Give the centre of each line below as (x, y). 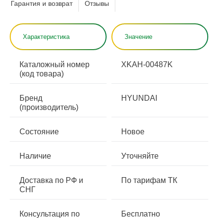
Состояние (39, 132)
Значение (138, 37)
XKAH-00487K (147, 64)
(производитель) (49, 107)
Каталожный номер (54, 64)
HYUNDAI (139, 98)
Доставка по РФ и (51, 180)
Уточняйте (140, 156)
